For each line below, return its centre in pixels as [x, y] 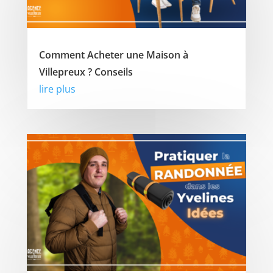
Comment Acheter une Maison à [113, 55]
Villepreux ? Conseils [86, 72]
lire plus [57, 89]
